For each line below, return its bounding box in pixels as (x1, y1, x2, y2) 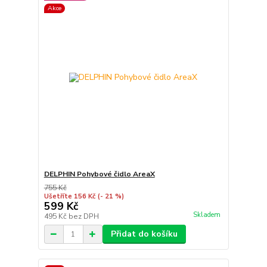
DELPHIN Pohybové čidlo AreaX (44, 169, 155, 179)
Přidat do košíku (110, 228, 178, 240)
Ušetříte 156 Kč (44, 192, 95, 201)
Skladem (193, 210, 221, 220)
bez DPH (68, 212, 99, 221)
